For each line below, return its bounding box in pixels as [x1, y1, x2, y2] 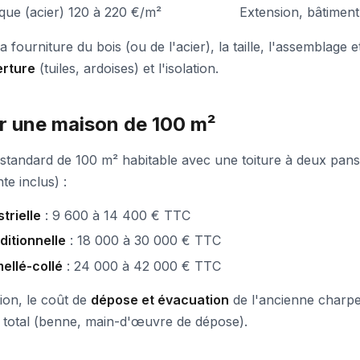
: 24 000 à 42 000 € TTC [63, 257, 221, 274]
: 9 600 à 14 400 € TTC [41, 207, 190, 223]
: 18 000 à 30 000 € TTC [66, 232, 221, 249]
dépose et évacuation [91, 291, 229, 308]
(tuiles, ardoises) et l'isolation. [35, 60, 219, 76]
